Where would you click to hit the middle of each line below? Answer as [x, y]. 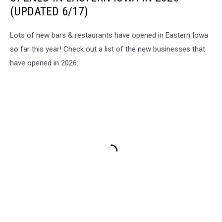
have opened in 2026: [44, 63]
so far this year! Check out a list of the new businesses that [108, 49]
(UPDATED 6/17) [49, 11]
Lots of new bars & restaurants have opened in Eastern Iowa [109, 35]
